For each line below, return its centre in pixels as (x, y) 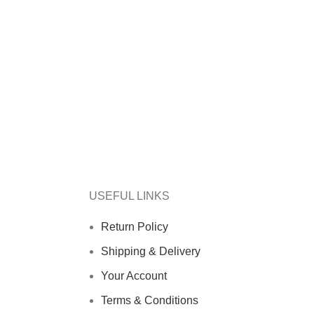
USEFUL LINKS (129, 196)
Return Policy (135, 227)
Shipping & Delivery (151, 251)
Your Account (134, 276)
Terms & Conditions (150, 300)
